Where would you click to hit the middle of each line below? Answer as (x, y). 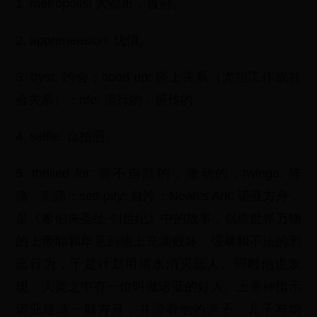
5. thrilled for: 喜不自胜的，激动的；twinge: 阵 (158, 173)
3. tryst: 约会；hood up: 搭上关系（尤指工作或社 (158, 77)
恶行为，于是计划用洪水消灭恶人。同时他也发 (158, 264)
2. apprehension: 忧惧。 (84, 40)
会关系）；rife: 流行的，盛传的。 (111, 100)
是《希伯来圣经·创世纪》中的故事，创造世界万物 (158, 219)
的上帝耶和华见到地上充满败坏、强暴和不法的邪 (158, 241)
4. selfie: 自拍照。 (67, 137)
